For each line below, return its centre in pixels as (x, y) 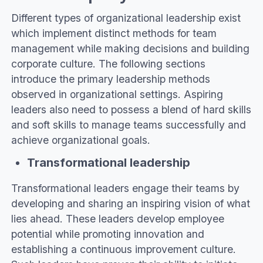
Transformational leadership (108, 163)
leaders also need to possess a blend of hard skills (131, 110)
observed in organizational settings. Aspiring (117, 95)
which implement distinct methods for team (114, 33)
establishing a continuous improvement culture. (123, 249)
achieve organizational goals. (80, 140)
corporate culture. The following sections (108, 64)
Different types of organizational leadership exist (126, 18)
